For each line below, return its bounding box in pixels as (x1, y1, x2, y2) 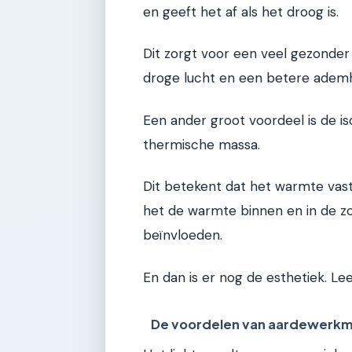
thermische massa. (143, 135, 260, 153)
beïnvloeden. (143, 226, 222, 244)
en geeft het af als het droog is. (143, 2, 339, 20)
